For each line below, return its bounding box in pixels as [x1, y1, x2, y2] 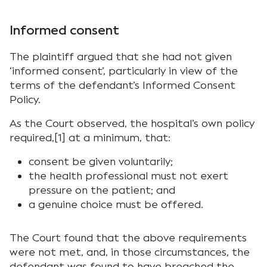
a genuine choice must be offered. [29, 198, 203, 211]
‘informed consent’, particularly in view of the [10, 64, 238, 77]
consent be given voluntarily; [29, 155, 173, 168]
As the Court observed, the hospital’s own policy [10, 117, 254, 130]
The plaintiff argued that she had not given [10, 50, 232, 63]
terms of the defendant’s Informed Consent [10, 79, 235, 92]
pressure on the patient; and [29, 184, 175, 197]
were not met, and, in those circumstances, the [10, 246, 250, 259]
